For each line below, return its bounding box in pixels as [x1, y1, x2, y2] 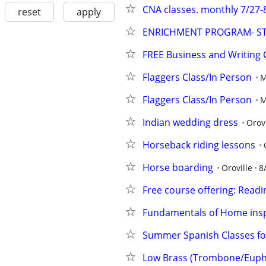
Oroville [221, 162, 252, 173]
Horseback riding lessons [142, 138, 255, 151]
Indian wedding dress [142, 116, 238, 129]
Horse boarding [142, 161, 213, 174]
